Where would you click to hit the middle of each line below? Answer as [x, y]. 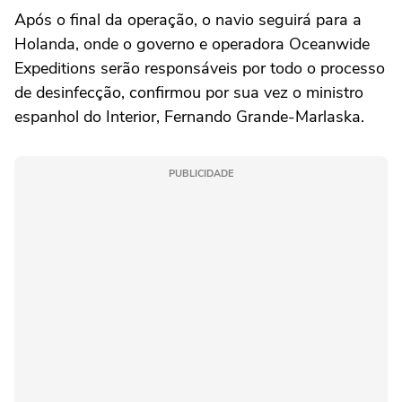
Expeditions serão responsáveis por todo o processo [200, 68]
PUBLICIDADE [201, 174]
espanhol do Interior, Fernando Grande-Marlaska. [189, 117]
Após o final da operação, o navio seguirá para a [188, 20]
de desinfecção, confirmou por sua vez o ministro [189, 92]
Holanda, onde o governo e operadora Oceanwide [192, 44]
